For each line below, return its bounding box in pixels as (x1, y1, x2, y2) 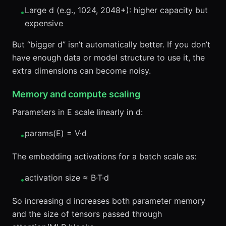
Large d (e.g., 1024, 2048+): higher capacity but (25, 5, 208, 15)
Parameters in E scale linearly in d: (12, 107, 143, 117)
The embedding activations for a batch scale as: (12, 151, 196, 161)
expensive (25, 18, 63, 28)
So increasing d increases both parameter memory (12, 196, 205, 206)
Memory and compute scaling (12, 89, 140, 99)
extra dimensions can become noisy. (12, 66, 151, 76)
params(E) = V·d (25, 128, 87, 138)
